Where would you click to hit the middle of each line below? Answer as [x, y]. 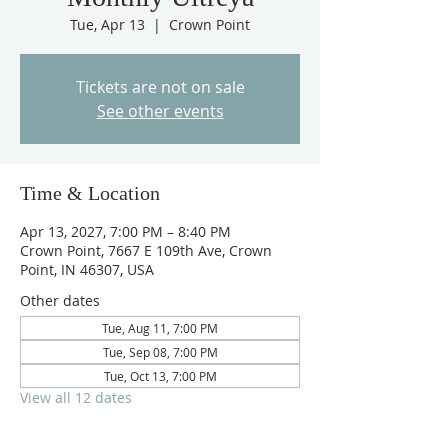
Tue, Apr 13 [107, 24]
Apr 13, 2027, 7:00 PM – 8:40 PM [125, 231]
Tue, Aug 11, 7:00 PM [160, 328]
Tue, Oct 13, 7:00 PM [160, 376]
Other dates [60, 300]
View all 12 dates [76, 397]
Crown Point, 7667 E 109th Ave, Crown [146, 250]
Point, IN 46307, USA [87, 269]
